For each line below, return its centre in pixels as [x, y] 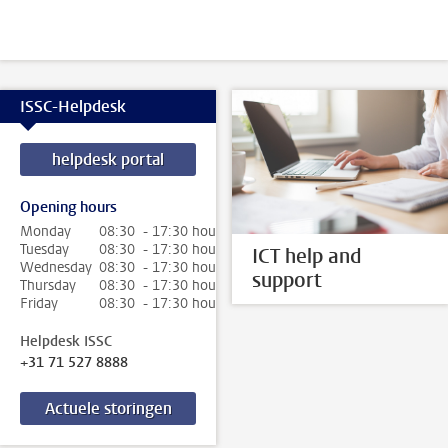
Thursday [48, 286]
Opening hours [68, 207]
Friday [39, 304]
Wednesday [56, 268]
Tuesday [44, 250]
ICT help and [306, 257]
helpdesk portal [108, 159]
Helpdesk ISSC [66, 342]
